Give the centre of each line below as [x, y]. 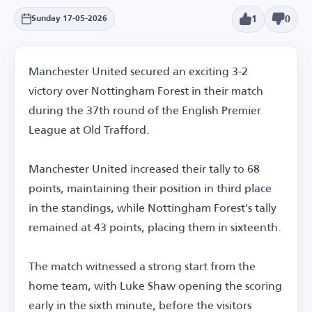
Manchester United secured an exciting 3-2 [138, 70]
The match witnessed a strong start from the [142, 265]
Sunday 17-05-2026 [69, 19]
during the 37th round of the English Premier [145, 109]
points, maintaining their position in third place [150, 187]
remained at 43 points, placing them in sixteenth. [155, 226]
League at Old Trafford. [89, 129]
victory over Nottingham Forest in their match [146, 90]
